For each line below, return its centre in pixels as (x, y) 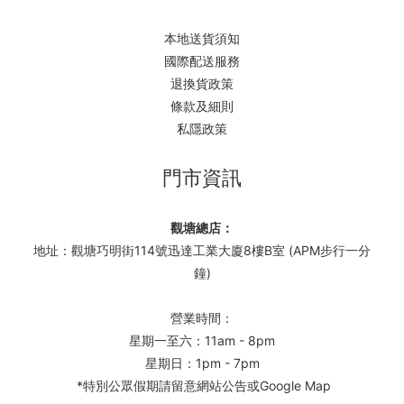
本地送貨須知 (202, 38)
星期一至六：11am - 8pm (202, 340)
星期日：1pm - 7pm (202, 363)
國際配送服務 (202, 61)
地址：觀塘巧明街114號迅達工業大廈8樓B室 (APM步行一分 (202, 250)
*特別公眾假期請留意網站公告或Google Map (202, 386)
